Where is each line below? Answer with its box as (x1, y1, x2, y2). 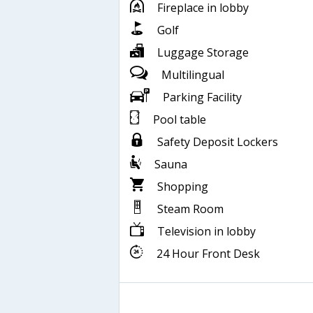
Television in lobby (154, 224, 256, 240)
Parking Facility (160, 89, 242, 105)
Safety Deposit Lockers (154, 134, 278, 150)
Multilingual (159, 67, 224, 83)
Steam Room (154, 201, 224, 217)
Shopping (154, 179, 208, 195)
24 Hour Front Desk (154, 246, 260, 262)
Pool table (150, 112, 206, 128)
